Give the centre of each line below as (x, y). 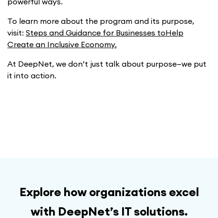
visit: (17, 33)
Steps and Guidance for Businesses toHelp (105, 33)
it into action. (32, 76)
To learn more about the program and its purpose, (101, 21)
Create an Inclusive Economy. (62, 45)
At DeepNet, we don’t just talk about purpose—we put (107, 64)
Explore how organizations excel (109, 192)
